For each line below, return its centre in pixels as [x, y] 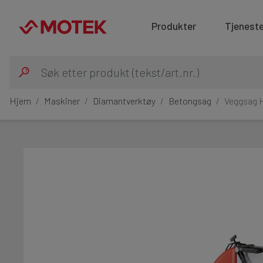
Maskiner [62, 100]
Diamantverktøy [124, 100]
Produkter [173, 26]
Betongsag [190, 100]
